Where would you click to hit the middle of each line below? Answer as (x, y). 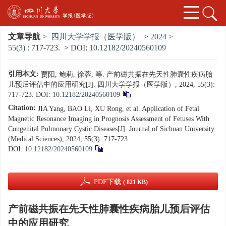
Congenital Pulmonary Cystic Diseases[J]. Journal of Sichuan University (111, 129)
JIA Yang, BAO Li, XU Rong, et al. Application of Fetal (119, 109)
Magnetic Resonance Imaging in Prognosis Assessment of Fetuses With (109, 119)
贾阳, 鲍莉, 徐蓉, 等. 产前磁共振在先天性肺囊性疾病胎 (127, 75)
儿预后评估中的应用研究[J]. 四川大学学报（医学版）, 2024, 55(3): (111, 85)
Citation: (22, 108)
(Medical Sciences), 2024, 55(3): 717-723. (69, 139)
